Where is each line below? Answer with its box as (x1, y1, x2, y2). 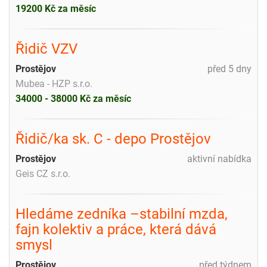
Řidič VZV (15, 40, 77, 57)
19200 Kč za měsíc (15, 2, 96, 14)
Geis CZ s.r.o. (15, 167, 70, 179)
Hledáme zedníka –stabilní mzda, (15, 205, 228, 222)
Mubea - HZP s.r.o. (15, 77, 92, 89)
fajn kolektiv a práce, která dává (15, 221, 216, 238)
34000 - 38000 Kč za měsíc (15, 92, 131, 104)
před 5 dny (207, 63, 252, 74)
